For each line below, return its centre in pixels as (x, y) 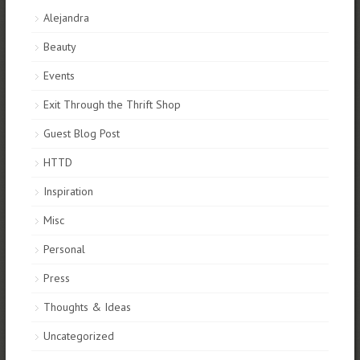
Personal (64, 250)
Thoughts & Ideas (87, 307)
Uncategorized (78, 336)
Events (59, 76)
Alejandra (66, 18)
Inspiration (68, 192)
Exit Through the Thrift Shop (112, 105)
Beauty (59, 47)
